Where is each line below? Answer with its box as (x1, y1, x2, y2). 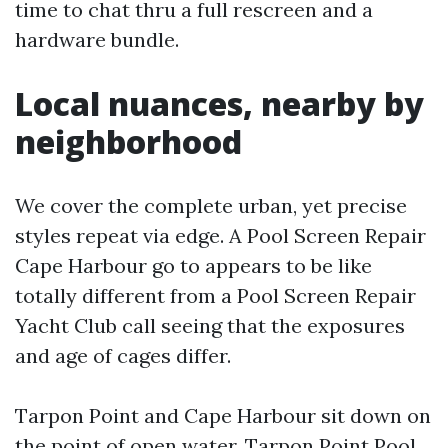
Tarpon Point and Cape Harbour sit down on (15, 403, 431, 428)
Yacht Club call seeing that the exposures (15, 313, 405, 338)
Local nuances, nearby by (15, 82, 424, 125)
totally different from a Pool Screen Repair (15, 283, 416, 308)
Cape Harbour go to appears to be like (15, 253, 372, 278)
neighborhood (15, 120, 242, 163)
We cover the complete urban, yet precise (15, 193, 407, 218)
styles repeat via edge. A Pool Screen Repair (15, 223, 426, 248)
